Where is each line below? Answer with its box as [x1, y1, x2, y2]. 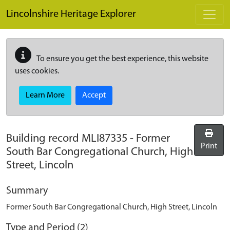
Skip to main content [6, 2, 76, 10]
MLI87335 [82, 133, 127, 145]
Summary [6, 186, 48, 196]
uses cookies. [15, 67, 59, 75]
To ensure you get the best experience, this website [35, 55, 208, 63]
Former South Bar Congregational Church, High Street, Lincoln [6, 203, 217, 212]
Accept [82, 91, 106, 100]
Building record [6, 133, 82, 145]
